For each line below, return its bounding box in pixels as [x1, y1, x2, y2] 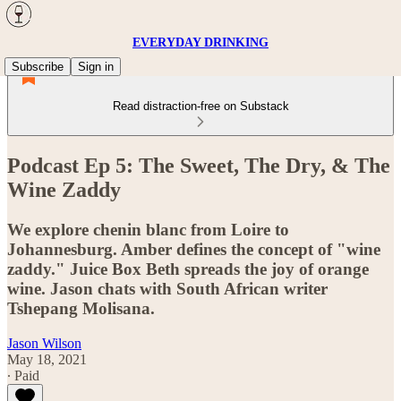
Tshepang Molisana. [7, 298, 155, 318]
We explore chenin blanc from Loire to [7, 219, 289, 239]
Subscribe [12, 60, 64, 73]
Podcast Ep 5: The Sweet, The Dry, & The [7, 153, 390, 177]
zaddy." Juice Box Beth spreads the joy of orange [7, 259, 369, 278]
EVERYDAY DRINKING [132, 36, 269, 49]
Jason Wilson [7, 335, 81, 351]
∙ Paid [7, 367, 39, 383]
